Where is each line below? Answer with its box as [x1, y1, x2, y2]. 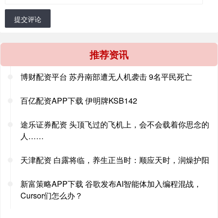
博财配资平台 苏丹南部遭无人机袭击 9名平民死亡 [20, 71, 192, 82]
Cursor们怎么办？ [20, 189, 83, 201]
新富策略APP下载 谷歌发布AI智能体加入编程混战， [20, 178, 201, 189]
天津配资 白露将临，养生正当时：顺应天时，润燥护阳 [20, 154, 209, 165]
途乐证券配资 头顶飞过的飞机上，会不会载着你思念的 [20, 118, 209, 130]
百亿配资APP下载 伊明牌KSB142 [20, 94, 137, 106]
